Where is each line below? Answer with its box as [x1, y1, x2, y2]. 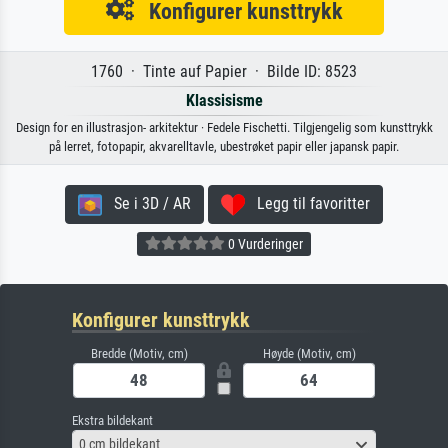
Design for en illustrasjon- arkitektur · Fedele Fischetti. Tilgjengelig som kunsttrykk [15, 119, 433, 135]
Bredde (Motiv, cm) [90, 345, 188, 361]
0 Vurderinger [225, 235, 303, 252]
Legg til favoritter [245, 193, 370, 213]
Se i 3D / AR [102, 193, 191, 213]
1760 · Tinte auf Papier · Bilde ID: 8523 [91, 61, 357, 81]
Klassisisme [185, 90, 263, 110]
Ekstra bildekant [72, 412, 153, 428]
